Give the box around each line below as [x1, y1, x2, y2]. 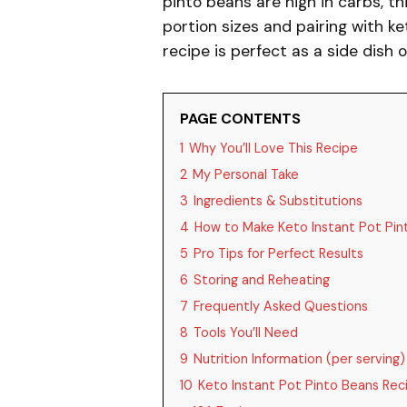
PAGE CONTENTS [179, 109, 301, 128]
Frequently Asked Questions [193, 298, 368, 314]
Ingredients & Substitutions [193, 193, 362, 209]
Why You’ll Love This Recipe [188, 140, 358, 156]
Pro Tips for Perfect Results [193, 245, 363, 262]
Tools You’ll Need [193, 324, 298, 341]
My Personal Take [192, 166, 299, 183]
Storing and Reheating [193, 272, 330, 288]
